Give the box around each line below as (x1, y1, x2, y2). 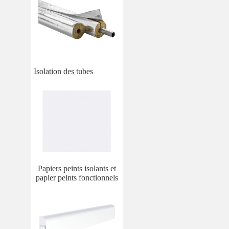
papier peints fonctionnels (35, 173, 118, 182)
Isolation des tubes (34, 66, 93, 76)
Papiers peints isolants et (37, 164, 116, 173)
